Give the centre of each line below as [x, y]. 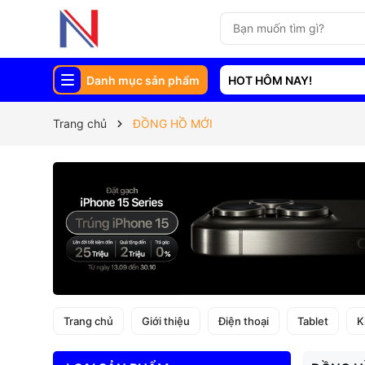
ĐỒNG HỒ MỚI [172, 123]
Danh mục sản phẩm [143, 80]
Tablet [312, 321]
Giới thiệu [165, 321]
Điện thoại [243, 321]
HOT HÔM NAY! [270, 80]
